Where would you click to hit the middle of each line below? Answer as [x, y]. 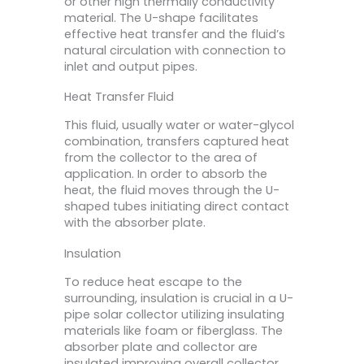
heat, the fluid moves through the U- [172, 191]
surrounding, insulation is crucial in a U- [179, 298]
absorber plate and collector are [161, 347]
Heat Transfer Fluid [119, 97]
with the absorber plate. [135, 223]
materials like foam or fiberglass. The [173, 330]
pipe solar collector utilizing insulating [174, 314]
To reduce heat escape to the [153, 282]
